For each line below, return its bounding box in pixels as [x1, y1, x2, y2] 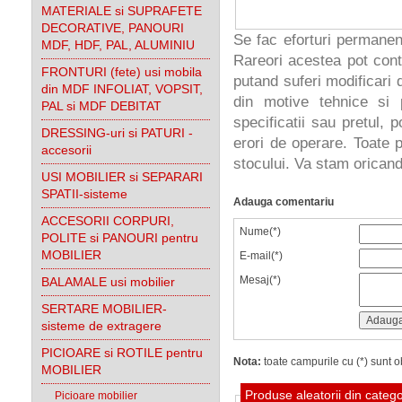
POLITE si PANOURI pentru [41, 231, 198, 245]
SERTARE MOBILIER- [41, 301, 167, 316]
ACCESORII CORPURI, [41, 214, 174, 228]
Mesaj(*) [240, 274, 281, 286]
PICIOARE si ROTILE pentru [41, 345, 203, 360]
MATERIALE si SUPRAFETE [41, 4, 202, 18]
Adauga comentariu [233, 196, 334, 208]
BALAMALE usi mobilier [41, 275, 175, 289]
